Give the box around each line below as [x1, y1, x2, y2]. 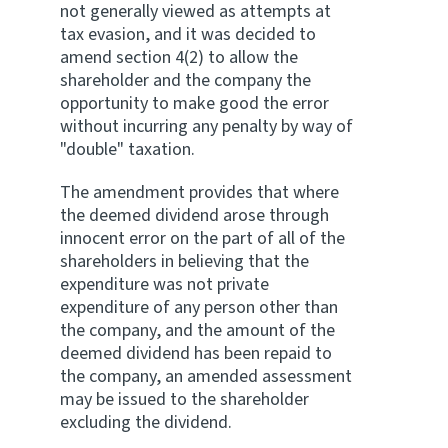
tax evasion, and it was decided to [60, 22, 316, 47]
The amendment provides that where [60, 180, 339, 205]
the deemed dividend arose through [60, 203, 329, 228]
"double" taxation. [60, 137, 195, 162]
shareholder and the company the [60, 68, 311, 93]
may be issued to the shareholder [60, 387, 309, 412]
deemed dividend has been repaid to [60, 341, 332, 366]
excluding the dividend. [60, 410, 232, 435]
